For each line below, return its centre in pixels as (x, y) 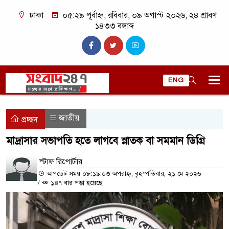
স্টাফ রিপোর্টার (61, 162)
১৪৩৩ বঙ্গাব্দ (114, 26)
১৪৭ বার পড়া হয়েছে (75, 183)
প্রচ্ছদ (29, 120)
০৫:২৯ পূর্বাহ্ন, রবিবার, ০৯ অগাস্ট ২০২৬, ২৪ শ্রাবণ (139, 15)
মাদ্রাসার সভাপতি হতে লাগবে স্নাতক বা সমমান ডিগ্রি (106, 141)
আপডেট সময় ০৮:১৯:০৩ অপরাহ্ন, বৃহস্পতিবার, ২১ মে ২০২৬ (123, 174)
